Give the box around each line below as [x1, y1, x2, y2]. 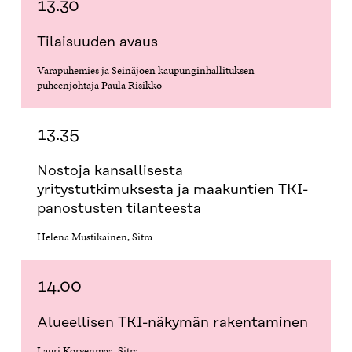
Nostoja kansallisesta [36, 163, 183, 179]
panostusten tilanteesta [36, 200, 201, 217]
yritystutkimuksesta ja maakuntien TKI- [36, 181, 308, 198]
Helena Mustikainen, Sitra [36, 228, 152, 244]
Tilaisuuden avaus [36, 34, 158, 50]
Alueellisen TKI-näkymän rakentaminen [36, 314, 308, 331]
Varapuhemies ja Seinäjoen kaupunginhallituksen [36, 61, 255, 78]
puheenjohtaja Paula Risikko [36, 76, 162, 93]
